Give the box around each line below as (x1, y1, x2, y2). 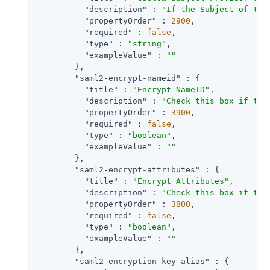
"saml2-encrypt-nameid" (75, 73, 181, 83)
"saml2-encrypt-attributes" (75, 165, 200, 174)
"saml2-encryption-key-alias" (75, 256, 210, 266)
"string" (128, 39, 166, 48)
